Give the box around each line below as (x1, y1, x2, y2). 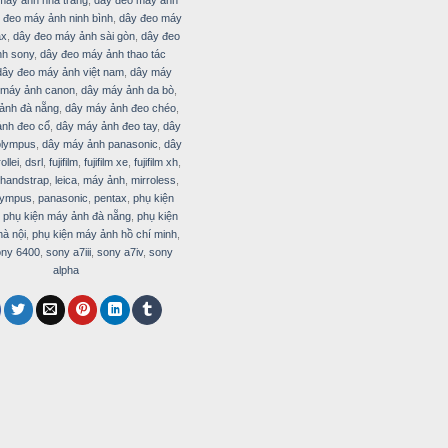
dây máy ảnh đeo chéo (64, 101, 176, 114)
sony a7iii (45, 245, 91, 258)
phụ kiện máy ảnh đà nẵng (2, 209, 131, 222)
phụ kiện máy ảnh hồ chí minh (32, 227, 177, 240)
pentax (93, 191, 127, 204)
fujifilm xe (83, 155, 128, 168)
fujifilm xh (133, 155, 178, 168)
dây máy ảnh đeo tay (56, 119, 157, 132)
